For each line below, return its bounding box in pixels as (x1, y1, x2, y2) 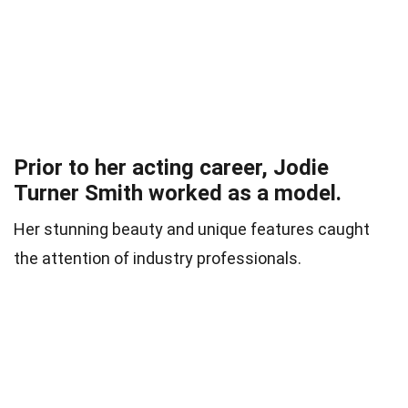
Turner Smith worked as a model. (14, 180, 342, 207)
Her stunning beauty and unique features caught (14, 219, 370, 240)
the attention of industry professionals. (14, 249, 301, 269)
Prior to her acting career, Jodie (14, 155, 329, 181)
